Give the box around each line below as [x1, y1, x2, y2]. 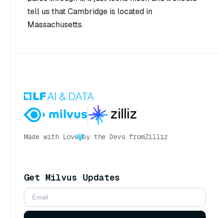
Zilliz [145, 132, 168, 142]
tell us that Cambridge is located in [27, 6, 152, 17]
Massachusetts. [27, 19, 83, 30]
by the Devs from [82, 132, 145, 142]
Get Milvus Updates [24, 172, 120, 183]
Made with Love [24, 132, 78, 142]
